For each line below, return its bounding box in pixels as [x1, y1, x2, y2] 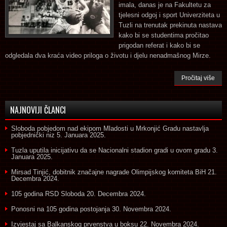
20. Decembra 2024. [87, 190, 146, 198]
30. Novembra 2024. [112, 205, 171, 213]
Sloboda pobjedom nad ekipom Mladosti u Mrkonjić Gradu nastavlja [11, 124, 209, 132]
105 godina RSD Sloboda [11, 190, 85, 198]
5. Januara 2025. [57, 131, 106, 139]
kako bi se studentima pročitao [119, 31, 209, 39]
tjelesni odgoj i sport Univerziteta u [119, 11, 220, 19]
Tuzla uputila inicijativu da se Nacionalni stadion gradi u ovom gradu [11, 146, 210, 154]
